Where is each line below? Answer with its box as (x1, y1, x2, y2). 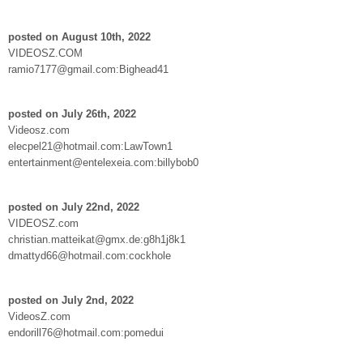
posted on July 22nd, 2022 (8, 200, 139, 213)
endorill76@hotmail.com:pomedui (8, 326, 164, 339)
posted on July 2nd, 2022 (8, 293, 134, 306)
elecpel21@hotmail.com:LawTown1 (8, 139, 173, 152)
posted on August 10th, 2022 (8, 30, 151, 43)
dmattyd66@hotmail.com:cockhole (8, 249, 171, 262)
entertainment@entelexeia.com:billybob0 (8, 156, 199, 169)
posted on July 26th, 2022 (8, 107, 136, 120)
